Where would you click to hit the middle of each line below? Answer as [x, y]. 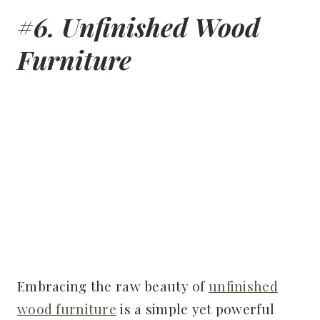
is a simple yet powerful [196, 309]
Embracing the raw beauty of [113, 286]
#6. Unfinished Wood [139, 26]
